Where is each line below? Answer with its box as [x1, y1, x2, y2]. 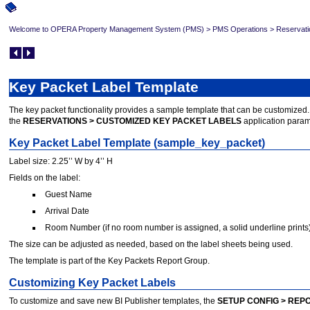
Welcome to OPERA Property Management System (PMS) [9, 24, 204, 33]
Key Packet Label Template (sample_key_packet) [9, 136, 265, 149]
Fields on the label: [9, 172, 80, 183]
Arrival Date [44, 206, 89, 216]
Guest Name [44, 189, 92, 199]
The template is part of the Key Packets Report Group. [9, 255, 210, 266]
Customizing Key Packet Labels [9, 276, 176, 289]
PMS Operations [212, 24, 268, 33]
